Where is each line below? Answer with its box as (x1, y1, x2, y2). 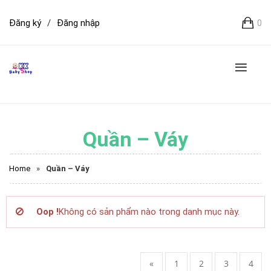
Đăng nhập (57, 18, 100, 28)
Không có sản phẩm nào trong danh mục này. (59, 206, 240, 217)
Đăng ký (9, 18, 41, 28)
